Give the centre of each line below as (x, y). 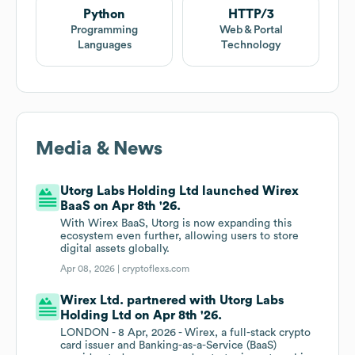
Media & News (99, 149)
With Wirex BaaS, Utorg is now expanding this (176, 224)
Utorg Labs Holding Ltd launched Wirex (180, 191)
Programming (104, 31)
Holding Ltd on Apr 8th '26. (141, 316)
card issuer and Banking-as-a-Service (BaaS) (169, 346)
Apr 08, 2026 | (92, 269)
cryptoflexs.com (156, 269)
